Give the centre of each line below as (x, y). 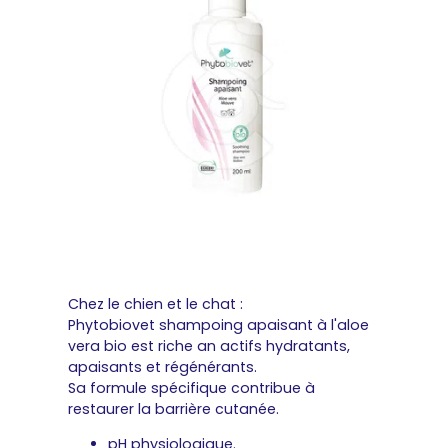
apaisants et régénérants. (162, 366)
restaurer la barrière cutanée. (173, 408)
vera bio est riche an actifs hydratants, (209, 345)
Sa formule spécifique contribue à (191, 387)
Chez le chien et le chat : (155, 303)
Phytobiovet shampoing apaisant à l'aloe (218, 324)
